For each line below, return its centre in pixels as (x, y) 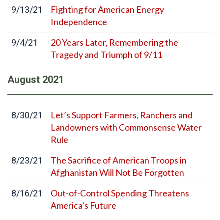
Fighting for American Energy (107, 9)
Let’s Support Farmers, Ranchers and (122, 115)
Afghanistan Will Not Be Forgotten (117, 172)
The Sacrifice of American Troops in (119, 160)
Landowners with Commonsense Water (126, 127)
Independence (79, 22)
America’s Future (83, 205)
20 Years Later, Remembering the (114, 42)
